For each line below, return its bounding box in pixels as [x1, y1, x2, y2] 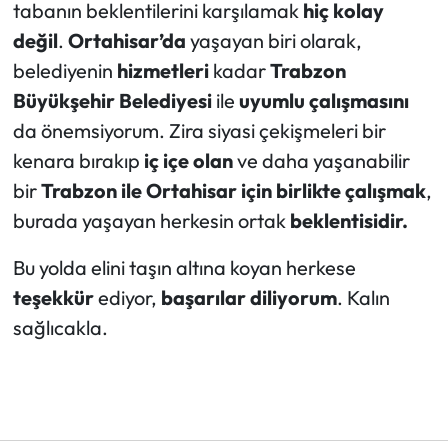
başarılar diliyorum [160, 285, 337, 311]
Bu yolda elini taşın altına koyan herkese [12, 255, 356, 281]
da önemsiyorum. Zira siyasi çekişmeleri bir [12, 118, 386, 144]
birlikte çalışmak [275, 178, 426, 204]
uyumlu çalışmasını [238, 88, 409, 114]
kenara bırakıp [12, 148, 144, 174]
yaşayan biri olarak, [185, 28, 362, 54]
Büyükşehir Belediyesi [12, 88, 212, 114]
